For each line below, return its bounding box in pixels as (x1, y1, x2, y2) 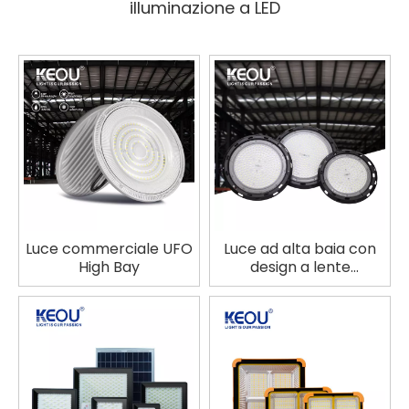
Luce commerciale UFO (26, 238, 193, 260)
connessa (265, 275, 335, 297)
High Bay (79, 257, 140, 278)
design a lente (249, 257, 351, 278)
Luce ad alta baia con (224, 238, 376, 260)
